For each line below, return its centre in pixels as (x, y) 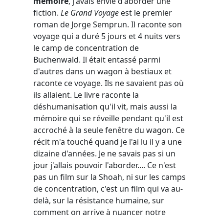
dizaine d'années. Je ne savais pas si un (104, 153)
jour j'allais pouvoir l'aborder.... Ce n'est (105, 165)
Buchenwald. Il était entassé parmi (97, 59)
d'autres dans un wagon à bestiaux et (102, 71)
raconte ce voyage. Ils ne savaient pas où (109, 83)
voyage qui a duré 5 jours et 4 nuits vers (107, 36)
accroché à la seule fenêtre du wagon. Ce (109, 130)
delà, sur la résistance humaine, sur (99, 200)
